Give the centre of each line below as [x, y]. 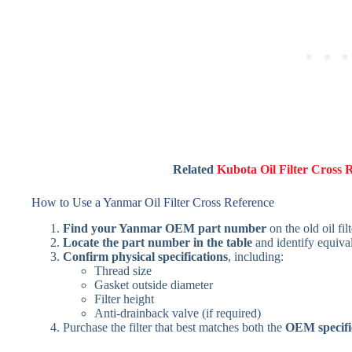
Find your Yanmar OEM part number [165, 229]
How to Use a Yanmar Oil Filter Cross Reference [153, 203]
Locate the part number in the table [158, 243]
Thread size [123, 271]
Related [195, 170]
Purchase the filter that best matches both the [174, 328]
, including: [256, 257]
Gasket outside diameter [154, 285]
